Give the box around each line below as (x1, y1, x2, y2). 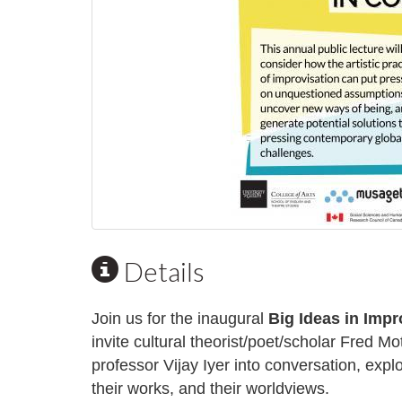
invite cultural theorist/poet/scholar (92, 333, 336, 351)
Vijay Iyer (163, 356, 230, 374)
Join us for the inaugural (92, 310, 264, 328)
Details (118, 255, 205, 287)
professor (92, 356, 163, 374)
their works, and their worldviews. (92, 380, 329, 398)
